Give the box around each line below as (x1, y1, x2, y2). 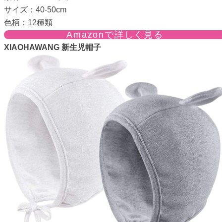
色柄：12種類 (4, 18, 53, 27)
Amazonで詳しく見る (66, 29, 164, 40)
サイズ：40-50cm (4, 5, 66, 14)
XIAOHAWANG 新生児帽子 (4, 43, 101, 52)
